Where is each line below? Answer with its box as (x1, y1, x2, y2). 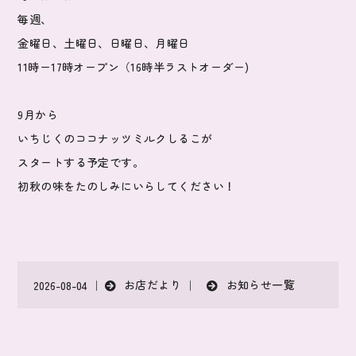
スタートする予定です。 (17, 154, 145, 171)
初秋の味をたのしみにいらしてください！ (17, 178, 236, 195)
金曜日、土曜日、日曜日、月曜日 (17, 35, 190, 52)
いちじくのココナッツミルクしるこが (17, 130, 213, 147)
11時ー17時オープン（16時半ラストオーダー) (17, 59, 250, 75)
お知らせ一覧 (226, 277, 296, 293)
